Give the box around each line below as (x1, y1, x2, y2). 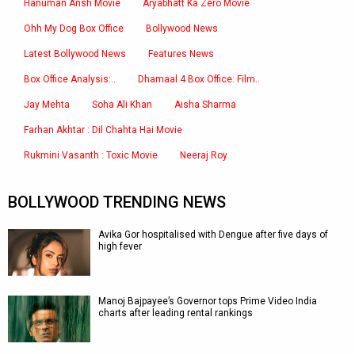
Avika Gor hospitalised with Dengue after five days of (98, 229, 328, 240)
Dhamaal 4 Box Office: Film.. (138, 74, 260, 85)
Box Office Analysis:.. (24, 74, 116, 85)
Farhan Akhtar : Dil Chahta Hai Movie (24, 124, 182, 136)
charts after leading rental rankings (98, 307, 253, 319)
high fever (98, 241, 142, 252)
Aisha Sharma (174, 99, 236, 110)
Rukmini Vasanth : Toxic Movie (24, 150, 158, 161)
